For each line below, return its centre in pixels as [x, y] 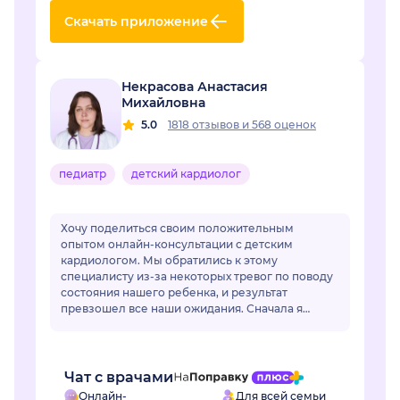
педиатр [83, 174]
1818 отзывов [205, 125]
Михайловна [163, 103]
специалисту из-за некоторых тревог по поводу [197, 277]
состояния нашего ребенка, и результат [174, 293]
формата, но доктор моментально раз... [173, 341]
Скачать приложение [136, 22]
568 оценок [284, 125]
